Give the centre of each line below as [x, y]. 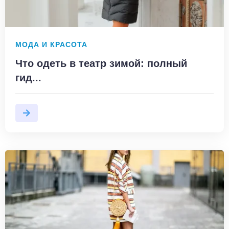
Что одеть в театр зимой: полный [101, 63]
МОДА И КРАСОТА [51, 44]
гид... [28, 77]
